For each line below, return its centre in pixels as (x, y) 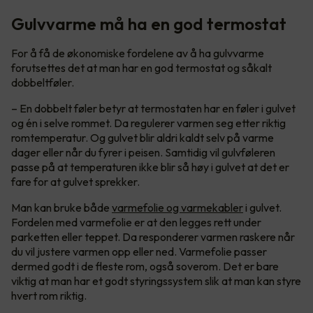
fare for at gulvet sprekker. (75, 181)
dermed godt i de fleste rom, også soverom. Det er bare (145, 266)
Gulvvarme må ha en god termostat (149, 23)
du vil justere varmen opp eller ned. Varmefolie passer (139, 251)
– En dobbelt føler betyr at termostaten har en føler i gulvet (153, 108)
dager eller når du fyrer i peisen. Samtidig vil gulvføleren (143, 152)
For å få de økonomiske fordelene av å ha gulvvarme (138, 53)
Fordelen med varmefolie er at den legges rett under (136, 222)
